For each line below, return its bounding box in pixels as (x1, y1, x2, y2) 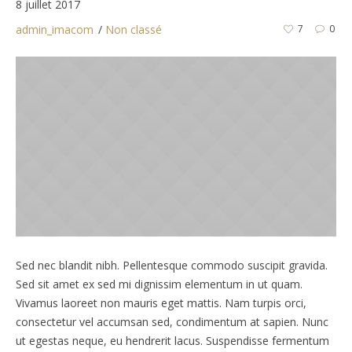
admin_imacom (16, 22, 93, 37)
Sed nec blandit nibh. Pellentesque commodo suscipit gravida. (15, 258, 328, 273)
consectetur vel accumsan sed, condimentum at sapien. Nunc (15, 314, 328, 330)
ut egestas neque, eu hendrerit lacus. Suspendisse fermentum (15, 333, 329, 349)
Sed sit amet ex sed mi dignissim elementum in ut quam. (15, 277, 302, 292)
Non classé (105, 22, 162, 37)
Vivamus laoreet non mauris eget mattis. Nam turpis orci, (15, 295, 306, 311)
